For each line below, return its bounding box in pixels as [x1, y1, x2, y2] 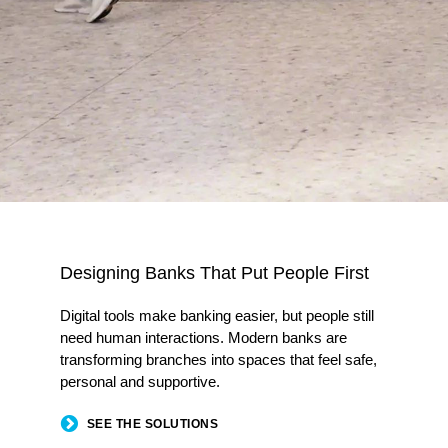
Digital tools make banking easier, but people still [60, 307, 374, 324]
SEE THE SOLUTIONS [86, 417, 218, 432]
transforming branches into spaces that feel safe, [60, 351, 377, 368]
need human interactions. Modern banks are [60, 329, 347, 346]
